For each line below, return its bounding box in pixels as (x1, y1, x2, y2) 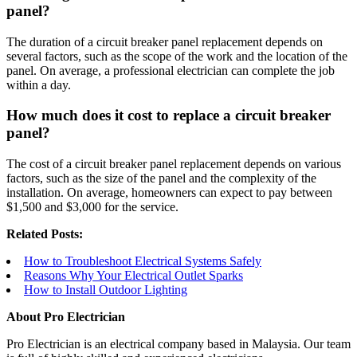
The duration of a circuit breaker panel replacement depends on (6, 34, 323, 49)
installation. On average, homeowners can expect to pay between (6, 186, 332, 200)
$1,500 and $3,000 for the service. (6, 200, 178, 214)
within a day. (6, 77, 71, 92)
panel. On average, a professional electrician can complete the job (6, 63, 335, 77)
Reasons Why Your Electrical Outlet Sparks (24, 269, 243, 283)
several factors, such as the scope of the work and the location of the (6, 49, 347, 63)
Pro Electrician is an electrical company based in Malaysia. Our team (6, 337, 351, 351)
